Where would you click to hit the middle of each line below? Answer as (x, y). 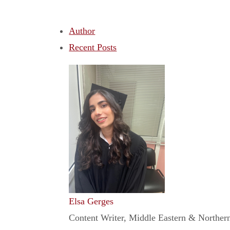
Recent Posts (93, 47)
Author (82, 31)
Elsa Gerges (91, 202)
